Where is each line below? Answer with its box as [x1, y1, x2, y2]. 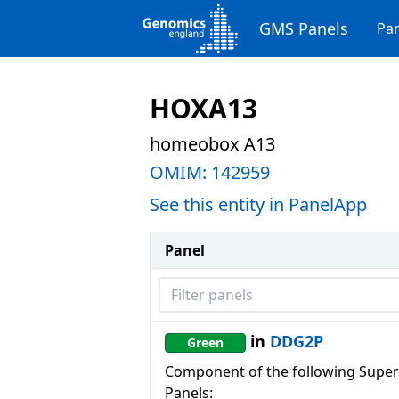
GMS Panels [259, 18, 348, 39]
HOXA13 [150, 90, 257, 126]
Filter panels [159, 278, 240, 297]
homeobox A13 [150, 132, 275, 156]
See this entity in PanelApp [150, 192, 367, 216]
